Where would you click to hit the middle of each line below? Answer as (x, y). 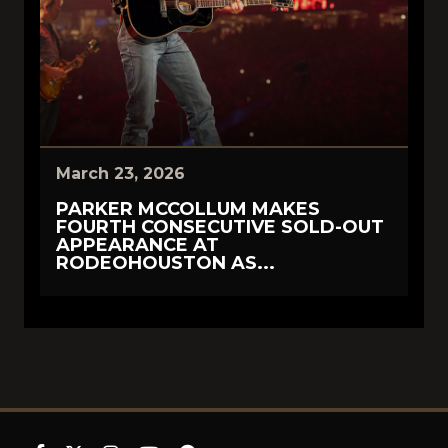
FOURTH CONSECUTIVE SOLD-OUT (220, 227)
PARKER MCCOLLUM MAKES (188, 209)
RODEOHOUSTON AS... (165, 263)
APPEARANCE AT (137, 245)
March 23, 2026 (120, 173)
